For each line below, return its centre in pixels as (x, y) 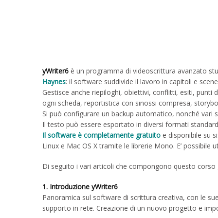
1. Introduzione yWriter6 (80, 187)
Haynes (54, 82)
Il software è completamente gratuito (101, 135)
